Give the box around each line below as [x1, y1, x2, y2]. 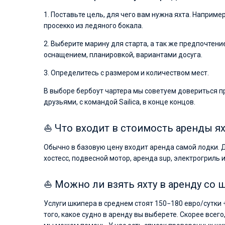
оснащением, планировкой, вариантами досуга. [44, 51, 202, 59]
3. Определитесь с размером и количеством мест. [44, 69, 209, 77]
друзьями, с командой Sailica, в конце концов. [44, 98, 195, 106]
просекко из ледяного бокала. [44, 22, 143, 30]
